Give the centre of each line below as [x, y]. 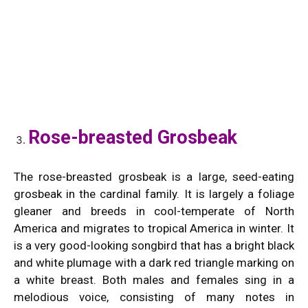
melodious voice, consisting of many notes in [154, 297]
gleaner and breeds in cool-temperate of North [154, 211]
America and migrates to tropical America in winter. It [154, 228]
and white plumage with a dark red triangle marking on [154, 262]
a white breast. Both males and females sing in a [154, 279]
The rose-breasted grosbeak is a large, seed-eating [154, 176]
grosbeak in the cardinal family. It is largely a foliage [154, 194]
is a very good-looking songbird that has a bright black [154, 245]
